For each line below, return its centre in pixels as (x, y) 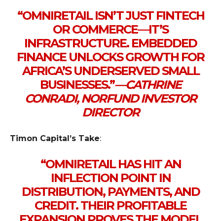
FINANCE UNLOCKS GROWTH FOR (110, 57)
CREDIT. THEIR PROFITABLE (110, 205)
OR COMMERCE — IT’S (110, 29)
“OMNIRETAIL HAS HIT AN (110, 164)
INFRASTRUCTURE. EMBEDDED (110, 43)
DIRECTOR (110, 112)
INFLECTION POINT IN (110, 178)
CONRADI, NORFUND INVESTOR (110, 98)
